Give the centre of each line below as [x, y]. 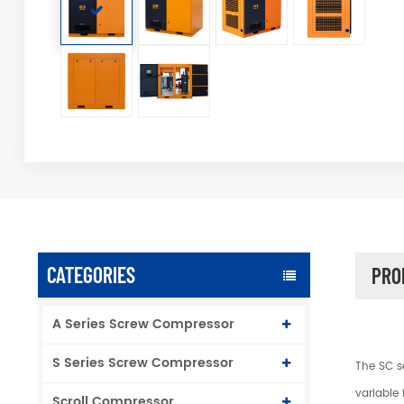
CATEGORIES [91, 275]
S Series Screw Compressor [143, 363]
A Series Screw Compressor [143, 325]
